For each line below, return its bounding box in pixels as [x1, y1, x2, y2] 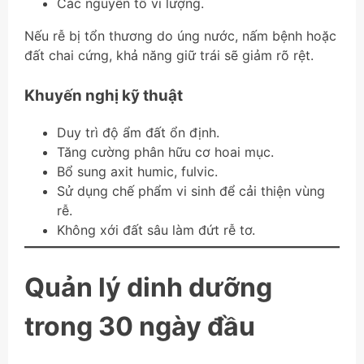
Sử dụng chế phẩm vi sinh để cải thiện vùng [57, 183, 325, 200]
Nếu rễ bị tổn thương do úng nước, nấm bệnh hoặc [24, 28, 336, 45]
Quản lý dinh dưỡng [24, 271, 272, 304]
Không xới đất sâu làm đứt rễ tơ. [57, 222, 255, 239]
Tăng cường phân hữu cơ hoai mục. [57, 144, 274, 161]
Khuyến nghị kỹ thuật [24, 86, 183, 106]
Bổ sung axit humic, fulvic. [57, 163, 218, 180]
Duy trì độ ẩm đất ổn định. [57, 124, 219, 141]
